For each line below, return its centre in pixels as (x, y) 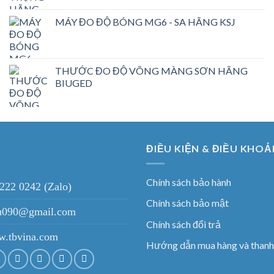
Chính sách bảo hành (189, 182)
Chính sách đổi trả (183, 224)
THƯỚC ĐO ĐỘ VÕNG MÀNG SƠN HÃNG (151, 71)
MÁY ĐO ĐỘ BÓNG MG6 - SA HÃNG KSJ (145, 22)
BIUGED (73, 83)
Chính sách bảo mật (187, 203)
